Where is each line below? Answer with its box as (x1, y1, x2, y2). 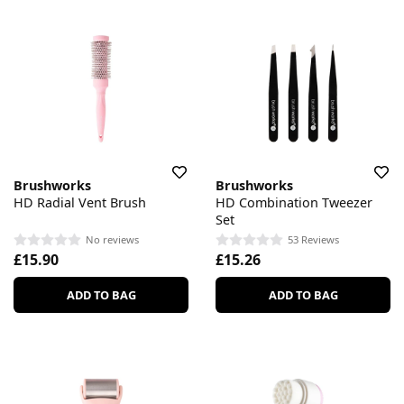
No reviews (86, 232, 139, 246)
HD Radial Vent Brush (14, 194, 146, 212)
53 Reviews (288, 232, 339, 246)
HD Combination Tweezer (216, 194, 372, 212)
